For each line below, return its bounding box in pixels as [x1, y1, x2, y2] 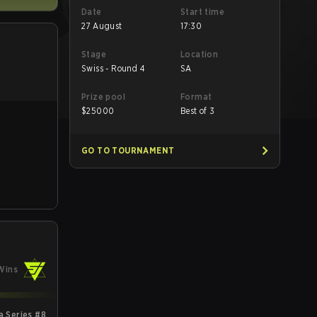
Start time [180, 6, 224, 17]
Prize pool [81, 91, 125, 102]
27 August [81, 21, 122, 31]
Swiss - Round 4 [81, 63, 145, 74]
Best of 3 [180, 105, 215, 116]
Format [180, 91, 212, 102]
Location [180, 49, 219, 59]
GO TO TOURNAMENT [81, 145, 175, 156]
